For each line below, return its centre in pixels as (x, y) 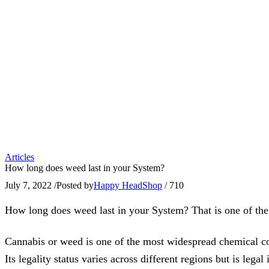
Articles (20, 157)
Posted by (75, 186)
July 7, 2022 (28, 186)
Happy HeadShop (128, 186)
